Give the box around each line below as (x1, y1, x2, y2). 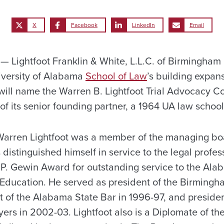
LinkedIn (132, 20, 155, 29)
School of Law (85, 68, 147, 83)
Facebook (71, 20, 97, 29)
